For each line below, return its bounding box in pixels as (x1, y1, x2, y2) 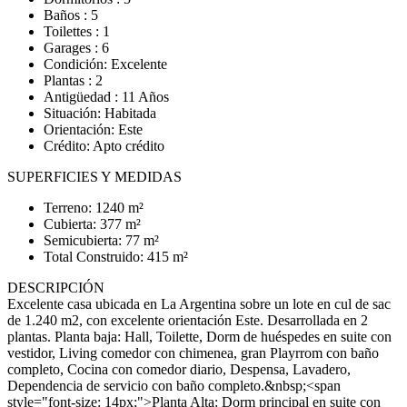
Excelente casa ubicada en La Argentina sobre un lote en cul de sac (7, 296, 391, 312)
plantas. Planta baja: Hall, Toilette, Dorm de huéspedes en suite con (7, 329, 392, 344)
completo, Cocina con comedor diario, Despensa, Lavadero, (7, 362, 351, 377)
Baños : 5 (44, 7, 98, 23)
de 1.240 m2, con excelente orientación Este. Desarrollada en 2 (7, 313, 368, 328)
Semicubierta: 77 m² (44, 233, 159, 248)
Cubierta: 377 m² (44, 216, 141, 232)
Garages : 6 (44, 40, 109, 55)
